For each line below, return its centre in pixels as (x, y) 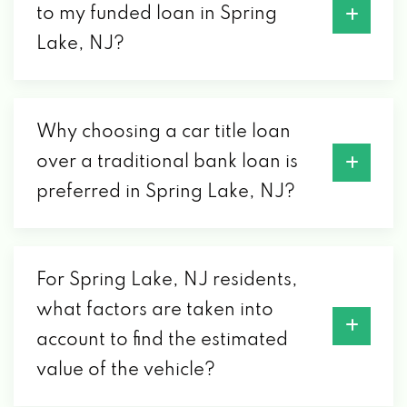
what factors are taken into (155, 310)
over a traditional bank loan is (167, 162)
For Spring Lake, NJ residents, (167, 280)
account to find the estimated (162, 340)
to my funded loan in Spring (157, 14)
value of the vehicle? (126, 370)
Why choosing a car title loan (164, 132)
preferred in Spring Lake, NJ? (166, 192)
